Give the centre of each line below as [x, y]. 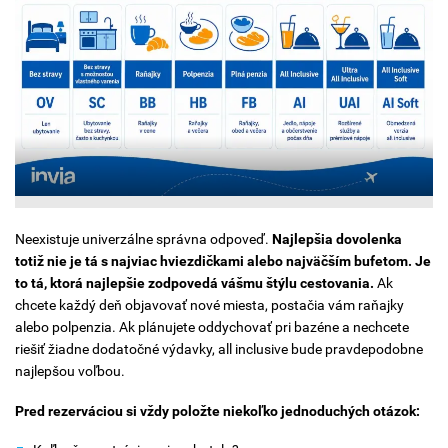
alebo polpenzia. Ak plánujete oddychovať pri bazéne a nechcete [212, 327]
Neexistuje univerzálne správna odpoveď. [143, 239]
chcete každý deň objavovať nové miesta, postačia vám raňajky [209, 305]
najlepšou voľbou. [70, 371]
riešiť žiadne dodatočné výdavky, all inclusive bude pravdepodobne [219, 349]
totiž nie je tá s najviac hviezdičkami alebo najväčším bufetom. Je [223, 261]
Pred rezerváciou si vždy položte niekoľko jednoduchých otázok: [217, 410]
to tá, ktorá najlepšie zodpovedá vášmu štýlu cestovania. [196, 283]
